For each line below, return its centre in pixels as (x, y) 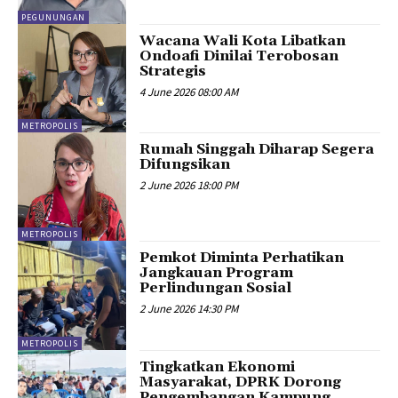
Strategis (173, 71)
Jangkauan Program (217, 273)
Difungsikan (185, 165)
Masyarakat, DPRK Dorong (241, 382)
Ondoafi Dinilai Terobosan (239, 56)
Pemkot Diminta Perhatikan (242, 258)
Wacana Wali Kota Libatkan (243, 40)
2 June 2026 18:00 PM (189, 186)
